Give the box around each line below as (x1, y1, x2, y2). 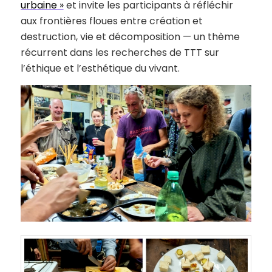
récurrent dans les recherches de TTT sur (20, 46, 219, 60)
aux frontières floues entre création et (20, 14, 203, 29)
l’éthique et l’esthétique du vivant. (20, 61, 180, 76)
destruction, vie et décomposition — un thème (20, 30, 240, 44)
